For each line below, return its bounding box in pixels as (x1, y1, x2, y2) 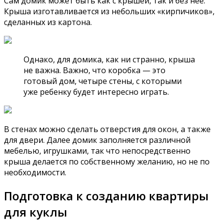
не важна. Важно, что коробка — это (24, 64, 165, 76)
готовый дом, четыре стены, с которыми (24, 75, 182, 86)
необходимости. (4, 166, 66, 178)
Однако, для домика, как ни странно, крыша (24, 54, 195, 65)
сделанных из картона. (4, 16, 92, 27)
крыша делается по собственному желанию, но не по (4, 156, 210, 167)
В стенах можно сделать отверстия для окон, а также (4, 123, 211, 135)
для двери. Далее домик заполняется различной (4, 134, 191, 145)
